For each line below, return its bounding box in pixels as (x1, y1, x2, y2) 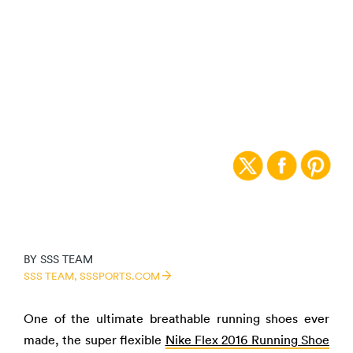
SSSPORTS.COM (80, 269, 162, 283)
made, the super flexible (24, 332, 165, 347)
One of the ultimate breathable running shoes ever (24, 310, 329, 326)
